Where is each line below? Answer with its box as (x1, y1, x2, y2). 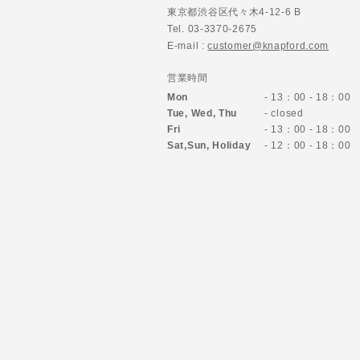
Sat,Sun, (167, 139, 213, 151)
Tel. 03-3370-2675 (167, 22, 257, 35)
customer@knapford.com (207, 39, 329, 51)
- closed (264, 107, 304, 119)
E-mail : (167, 39, 208, 51)
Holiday (212, 139, 252, 151)
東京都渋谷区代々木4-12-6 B (167, 6, 301, 18)
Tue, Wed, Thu (167, 107, 238, 119)
